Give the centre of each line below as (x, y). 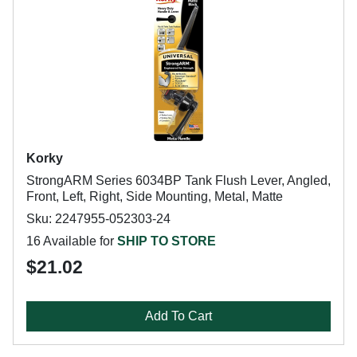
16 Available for (72, 241)
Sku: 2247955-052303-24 (98, 219)
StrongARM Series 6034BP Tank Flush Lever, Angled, (178, 180)
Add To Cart (178, 316)
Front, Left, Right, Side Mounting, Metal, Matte (155, 196)
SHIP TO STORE (167, 241)
